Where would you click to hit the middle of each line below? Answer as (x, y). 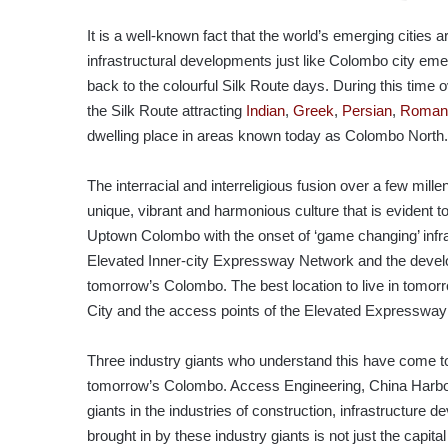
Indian (265, 111)
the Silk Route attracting (166, 111)
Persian (367, 111)
